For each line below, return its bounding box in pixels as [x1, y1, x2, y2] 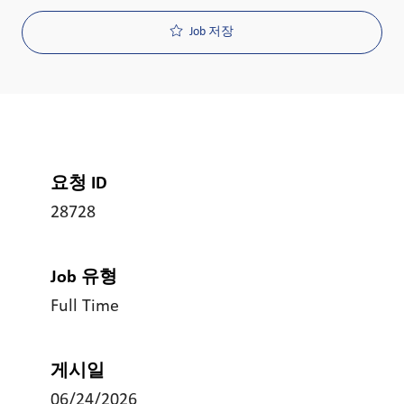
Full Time [50, 298, 119, 317]
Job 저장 [189, 25, 234, 40]
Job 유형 [50, 269, 117, 288]
